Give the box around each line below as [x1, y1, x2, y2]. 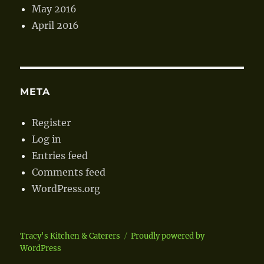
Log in [32, 133, 62, 145]
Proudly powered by [131, 230, 205, 241]
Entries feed [32, 149, 88, 161]
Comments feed [32, 166, 106, 178]
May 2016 [32, 2, 77, 15]
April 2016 [32, 19, 80, 31]
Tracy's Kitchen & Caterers [20, 230, 121, 241]
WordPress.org [32, 182, 101, 194]
